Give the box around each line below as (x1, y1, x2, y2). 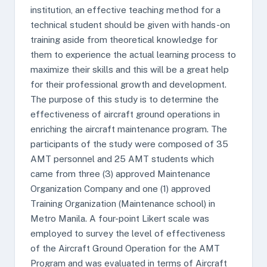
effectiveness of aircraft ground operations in (30, 109, 220, 119)
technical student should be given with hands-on (30, 20, 230, 30)
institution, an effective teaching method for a (30, 5, 221, 15)
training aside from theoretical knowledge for (30, 35, 218, 45)
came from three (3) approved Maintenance (30, 169, 210, 179)
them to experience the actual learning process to (30, 49, 236, 60)
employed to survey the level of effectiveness (30, 228, 225, 238)
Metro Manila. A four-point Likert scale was (30, 213, 209, 223)
